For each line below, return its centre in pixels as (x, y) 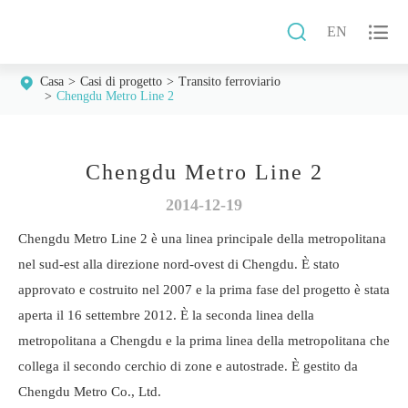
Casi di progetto (121, 82)
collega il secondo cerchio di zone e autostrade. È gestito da (188, 366)
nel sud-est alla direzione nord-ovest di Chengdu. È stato (179, 264)
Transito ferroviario (229, 82)
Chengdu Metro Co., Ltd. (90, 392)
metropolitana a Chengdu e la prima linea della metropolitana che (204, 341)
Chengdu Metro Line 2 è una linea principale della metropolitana (202, 239)
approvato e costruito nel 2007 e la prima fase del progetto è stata (204, 290)
